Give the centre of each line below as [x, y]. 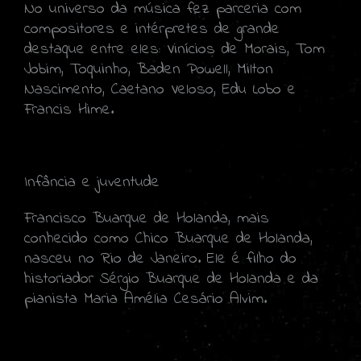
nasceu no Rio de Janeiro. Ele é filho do [160, 259]
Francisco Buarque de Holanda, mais [147, 218]
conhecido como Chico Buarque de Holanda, [168, 239]
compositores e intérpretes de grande [152, 29]
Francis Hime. [69, 110]
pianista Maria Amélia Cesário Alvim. [145, 299]
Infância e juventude [92, 182]
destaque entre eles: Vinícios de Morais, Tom [174, 49]
